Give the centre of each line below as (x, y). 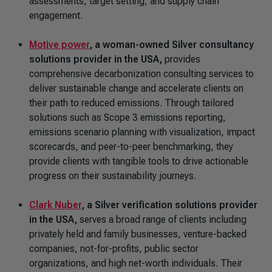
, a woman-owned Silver (143, 45)
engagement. (57, 15)
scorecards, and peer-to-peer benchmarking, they (131, 147)
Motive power (59, 45)
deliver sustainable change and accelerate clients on (136, 88)
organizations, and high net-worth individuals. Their (136, 263)
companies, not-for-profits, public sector (114, 249)
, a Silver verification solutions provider (169, 205)
